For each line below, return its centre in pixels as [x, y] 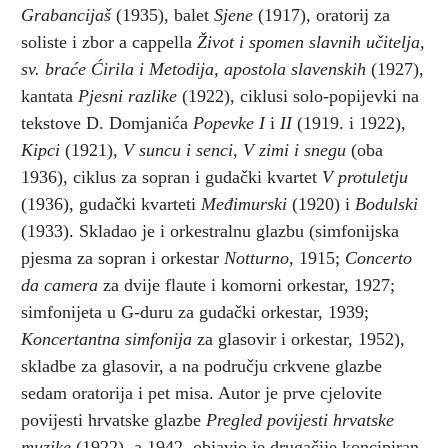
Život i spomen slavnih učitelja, [311, 41]
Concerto [378, 257]
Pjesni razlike [130, 95]
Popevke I [231, 122]
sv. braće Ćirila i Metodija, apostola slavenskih [196, 68]
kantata [49, 95]
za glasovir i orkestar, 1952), [298, 338]
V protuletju [365, 176]
